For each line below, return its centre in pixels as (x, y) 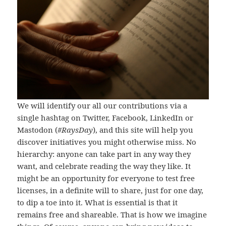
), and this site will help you (143, 129)
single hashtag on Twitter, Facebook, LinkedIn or (105, 117)
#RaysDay (75, 129)
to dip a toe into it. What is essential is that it (98, 202)
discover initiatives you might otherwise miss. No (107, 142)
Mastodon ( (38, 129)
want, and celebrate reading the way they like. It (104, 166)
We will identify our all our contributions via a (102, 105)
